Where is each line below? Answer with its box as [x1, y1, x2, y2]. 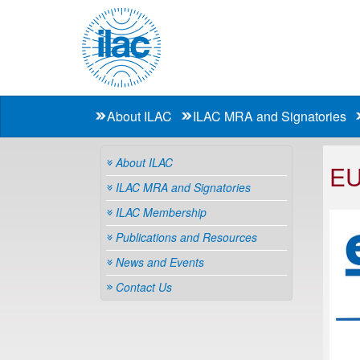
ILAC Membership [116, 204, 207, 220]
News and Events [116, 254, 204, 270]
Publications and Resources [116, 229, 257, 245]
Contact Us [116, 279, 172, 295]
